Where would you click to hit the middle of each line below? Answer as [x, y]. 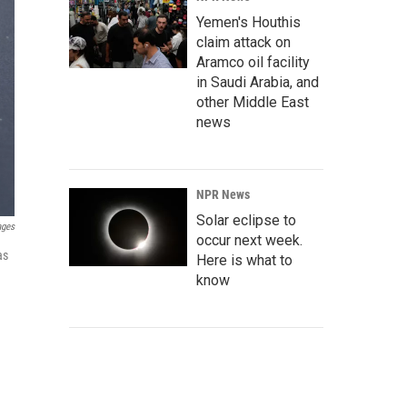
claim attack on [243, 42]
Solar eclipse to [246, 220]
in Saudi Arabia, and [258, 82]
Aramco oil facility [253, 62]
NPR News [223, 194]
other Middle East [253, 102]
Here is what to [244, 260]
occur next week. [249, 240]
